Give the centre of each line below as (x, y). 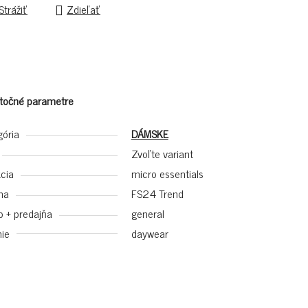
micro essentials (167, 173)
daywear (150, 233)
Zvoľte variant (162, 153)
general (147, 213)
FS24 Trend (157, 193)
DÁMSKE (150, 133)
